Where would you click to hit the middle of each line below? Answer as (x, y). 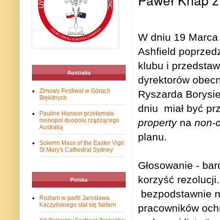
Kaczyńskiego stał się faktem (78, 205)
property (157, 122)
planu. (152, 137)
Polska (79, 180)
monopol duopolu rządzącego (79, 121)
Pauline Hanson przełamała (77, 114)
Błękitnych (53, 98)
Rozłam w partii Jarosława (74, 198)
